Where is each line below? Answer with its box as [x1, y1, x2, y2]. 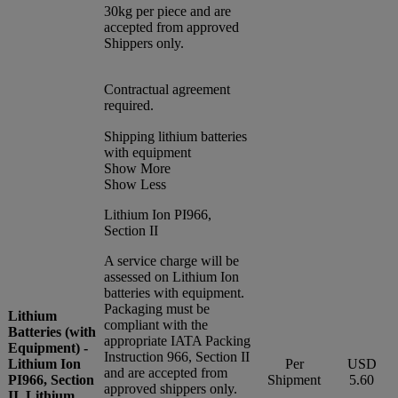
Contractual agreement [104, 81, 230, 97]
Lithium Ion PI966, [104, 206, 211, 222]
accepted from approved [104, 19, 239, 35]
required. [104, 97, 154, 113]
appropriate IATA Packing [104, 332, 251, 348]
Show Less [104, 176, 166, 192]
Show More [104, 160, 171, 176]
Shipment [267, 371, 321, 387]
